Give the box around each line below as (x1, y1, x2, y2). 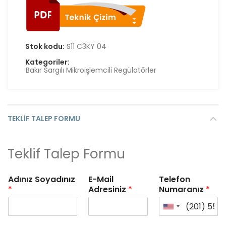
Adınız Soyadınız (8, 174, 75, 185)
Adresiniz (88, 184, 129, 195)
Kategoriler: (25, 57, 70, 67)
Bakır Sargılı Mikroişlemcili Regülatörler (26, 65, 156, 75)
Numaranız (158, 184, 206, 195)
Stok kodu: (25, 41, 66, 51)
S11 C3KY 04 (67, 41, 106, 51)
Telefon (158, 174, 190, 185)
